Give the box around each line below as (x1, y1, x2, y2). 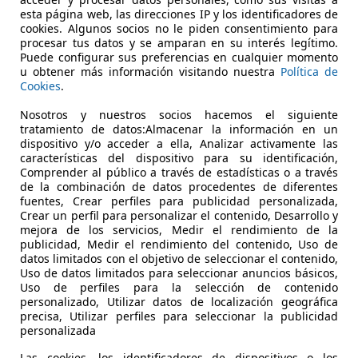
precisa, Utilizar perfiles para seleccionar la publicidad (20, 308, 338, 324)
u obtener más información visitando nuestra (20, 63, 280, 79)
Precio (287, 38, 326, 55)
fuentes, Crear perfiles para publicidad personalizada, (20, 193, 338, 209)
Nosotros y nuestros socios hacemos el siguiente (20, 106, 338, 122)
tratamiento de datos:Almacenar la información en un (20, 121, 338, 137)
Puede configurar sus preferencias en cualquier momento (20, 49, 338, 65)
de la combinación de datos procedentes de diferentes (20, 178, 338, 194)
